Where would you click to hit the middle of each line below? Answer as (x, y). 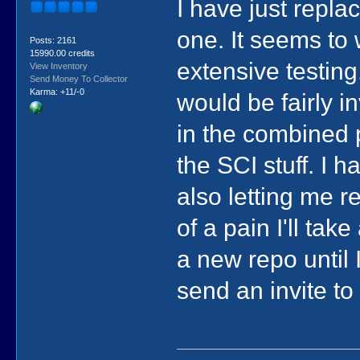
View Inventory (58, 66)
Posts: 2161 (53, 41)
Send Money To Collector (78, 79)
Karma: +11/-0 (57, 92)
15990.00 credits (62, 53)
